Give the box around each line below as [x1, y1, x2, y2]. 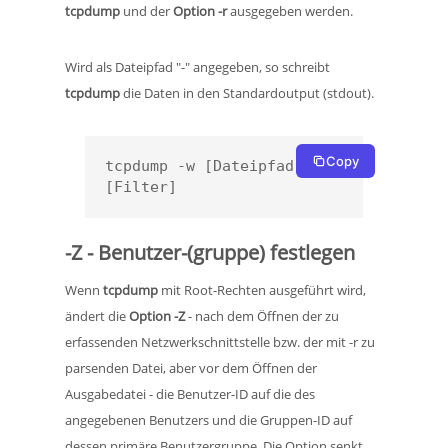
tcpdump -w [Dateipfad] [105, 157, 303, 176]
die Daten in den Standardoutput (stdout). [123, 84, 374, 103]
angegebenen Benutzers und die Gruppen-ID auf [65, 411, 352, 430]
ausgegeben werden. [227, 2, 356, 21]
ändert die [65, 307, 129, 326]
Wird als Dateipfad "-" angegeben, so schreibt [65, 58, 330, 77]
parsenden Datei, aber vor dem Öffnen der [65, 359, 317, 378]
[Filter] [105, 178, 177, 197]
